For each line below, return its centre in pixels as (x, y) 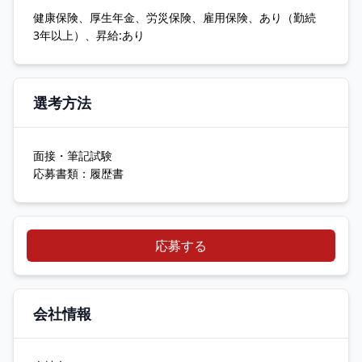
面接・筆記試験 (73, 156)
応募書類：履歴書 (78, 173)
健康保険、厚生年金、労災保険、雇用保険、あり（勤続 (180, 17)
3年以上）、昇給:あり (89, 35)
